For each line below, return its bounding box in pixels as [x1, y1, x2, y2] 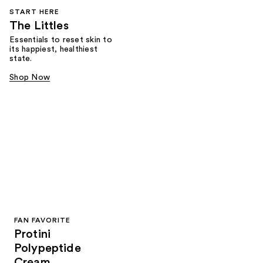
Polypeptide [14, 242, 81, 255]
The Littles [9, 20, 69, 32]
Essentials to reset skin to [9, 36, 112, 45]
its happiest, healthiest [9, 45, 97, 54]
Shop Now [9, 73, 50, 82]
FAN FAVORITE [14, 217, 70, 224]
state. [9, 55, 32, 63]
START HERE [9, 8, 59, 16]
